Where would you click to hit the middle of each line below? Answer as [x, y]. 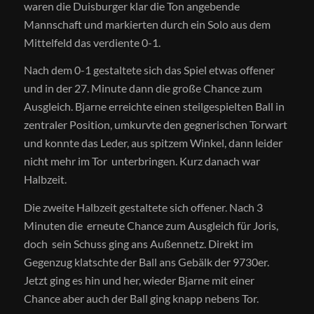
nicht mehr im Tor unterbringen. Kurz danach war [142, 161]
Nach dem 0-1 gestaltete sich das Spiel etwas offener [149, 70]
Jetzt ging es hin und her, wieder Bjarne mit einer [139, 280]
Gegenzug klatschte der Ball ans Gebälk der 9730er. [146, 261]
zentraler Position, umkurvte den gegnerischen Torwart [155, 125]
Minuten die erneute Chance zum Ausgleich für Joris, [151, 225]
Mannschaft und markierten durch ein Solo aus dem [147, 24]
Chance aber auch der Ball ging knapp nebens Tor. [141, 298]
